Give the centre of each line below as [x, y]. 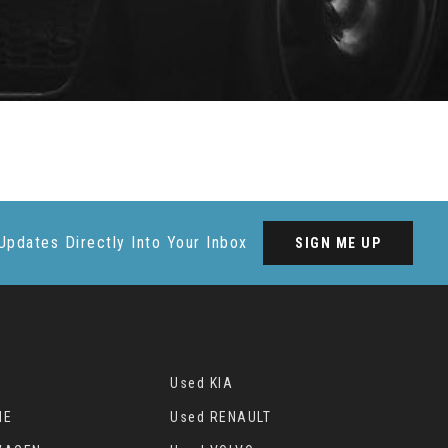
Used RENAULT [221, 416]
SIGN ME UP [338, 242]
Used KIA [202, 382]
